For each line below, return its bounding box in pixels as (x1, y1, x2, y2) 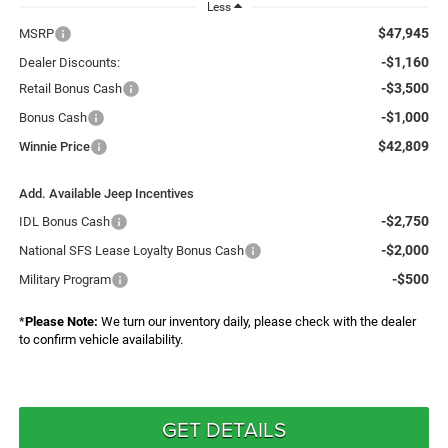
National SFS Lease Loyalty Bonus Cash (18, 243, 244, 259)
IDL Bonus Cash (18, 214, 110, 230)
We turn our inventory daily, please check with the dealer (97, 314, 416, 330)
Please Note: (24, 314, 98, 330)
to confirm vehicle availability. (18, 332, 183, 348)
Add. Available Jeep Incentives (18, 186, 194, 202)
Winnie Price (18, 139, 90, 155)
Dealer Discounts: (18, 55, 120, 71)
